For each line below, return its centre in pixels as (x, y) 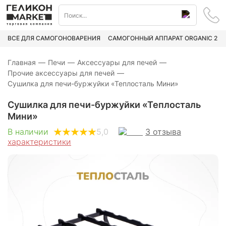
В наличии (28, 132)
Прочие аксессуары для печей (61, 73)
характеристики (39, 142)
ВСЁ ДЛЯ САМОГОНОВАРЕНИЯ (54, 38)
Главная (22, 62)
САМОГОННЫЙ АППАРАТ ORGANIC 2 (163, 38)
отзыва (167, 131)
